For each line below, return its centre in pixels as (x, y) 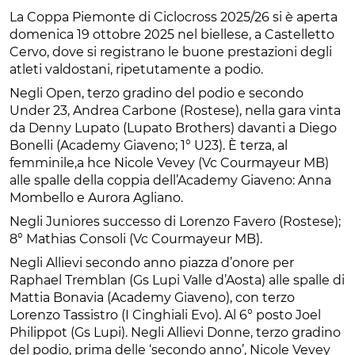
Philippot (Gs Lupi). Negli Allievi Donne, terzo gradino (175, 333)
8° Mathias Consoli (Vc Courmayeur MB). (136, 239)
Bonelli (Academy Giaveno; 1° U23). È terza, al (149, 146)
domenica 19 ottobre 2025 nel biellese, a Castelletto (172, 35)
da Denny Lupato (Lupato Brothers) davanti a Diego (173, 128)
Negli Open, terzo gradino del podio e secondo (157, 94)
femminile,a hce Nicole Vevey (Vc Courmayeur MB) (169, 163)
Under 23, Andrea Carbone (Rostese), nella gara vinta (175, 111)
